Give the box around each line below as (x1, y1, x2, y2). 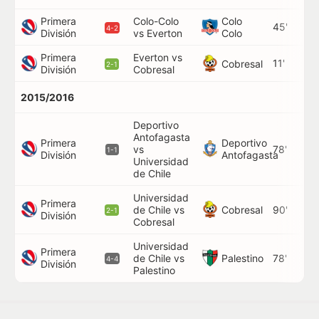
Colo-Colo (133, 15, 179, 27)
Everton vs (133, 51, 182, 63)
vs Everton (133, 27, 182, 39)
